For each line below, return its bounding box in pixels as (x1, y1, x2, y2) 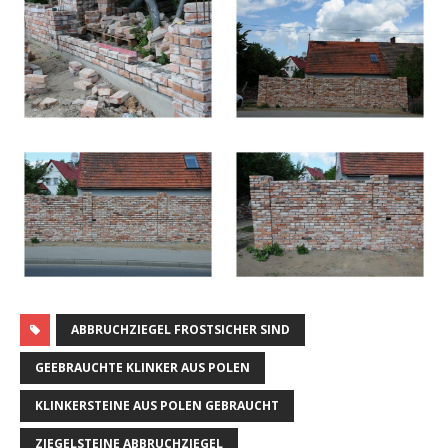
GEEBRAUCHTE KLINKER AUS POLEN (35, 358, 250, 376)
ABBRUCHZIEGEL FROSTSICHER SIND (71, 320, 290, 338)
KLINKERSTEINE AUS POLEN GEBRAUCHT (35, 396, 279, 414)
